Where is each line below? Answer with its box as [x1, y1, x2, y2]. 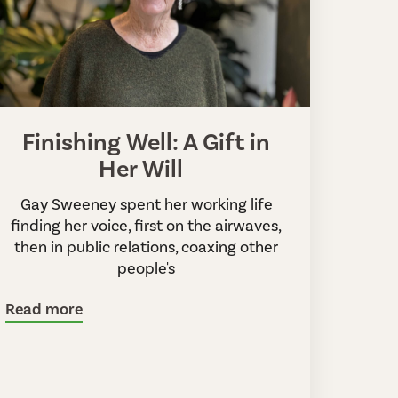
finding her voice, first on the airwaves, [11, 215, 283, 235]
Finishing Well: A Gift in [22, 127, 271, 158]
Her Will [99, 154, 195, 185]
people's [117, 258, 176, 278]
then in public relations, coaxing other [14, 236, 279, 257]
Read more [5, 299, 84, 320]
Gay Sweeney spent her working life [20, 194, 273, 214]
